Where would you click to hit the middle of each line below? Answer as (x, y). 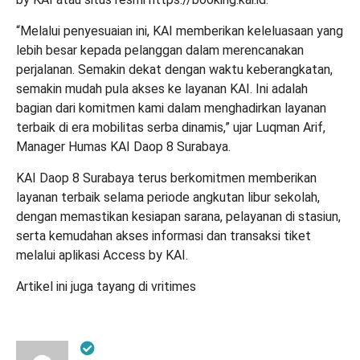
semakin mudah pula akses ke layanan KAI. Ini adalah (162, 88)
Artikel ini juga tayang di (84, 286)
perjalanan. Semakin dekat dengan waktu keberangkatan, (174, 69)
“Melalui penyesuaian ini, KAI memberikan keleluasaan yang (180, 31)
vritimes (174, 286)
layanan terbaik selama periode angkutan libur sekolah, (168, 197)
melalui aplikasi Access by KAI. (102, 255)
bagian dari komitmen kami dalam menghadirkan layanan (171, 108)
